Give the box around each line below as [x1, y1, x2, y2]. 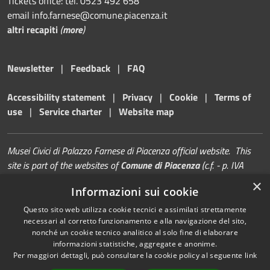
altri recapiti [7, 22, 58, 37]
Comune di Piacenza [121, 158, 199, 173]
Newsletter [7, 61, 54, 76]
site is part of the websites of [7, 158, 121, 173]
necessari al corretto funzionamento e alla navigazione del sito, [23, 216, 247, 226]
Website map [119, 104, 174, 119]
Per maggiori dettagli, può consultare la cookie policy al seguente [13, 250, 245, 260]
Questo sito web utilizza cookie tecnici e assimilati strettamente [23, 204, 247, 215]
